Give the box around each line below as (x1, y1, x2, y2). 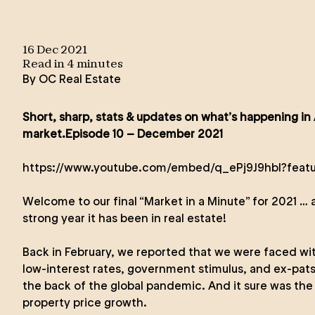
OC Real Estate (39, 72, 121, 86)
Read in (22, 60, 67, 70)
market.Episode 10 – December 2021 (22, 127, 223, 141)
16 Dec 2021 (22, 46, 87, 56)
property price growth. (22, 295, 147, 309)
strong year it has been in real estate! (22, 211, 226, 225)
